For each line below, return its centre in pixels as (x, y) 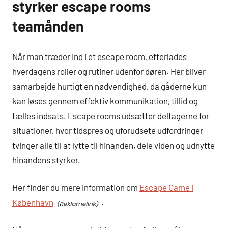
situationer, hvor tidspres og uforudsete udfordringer (108, 130)
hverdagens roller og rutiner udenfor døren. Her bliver (109, 71)
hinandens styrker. (46, 160)
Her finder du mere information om (76, 188)
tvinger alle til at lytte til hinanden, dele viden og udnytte (113, 145)
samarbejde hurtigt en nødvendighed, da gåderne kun (109, 86)
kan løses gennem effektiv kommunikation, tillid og (105, 101)
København (33, 202)
